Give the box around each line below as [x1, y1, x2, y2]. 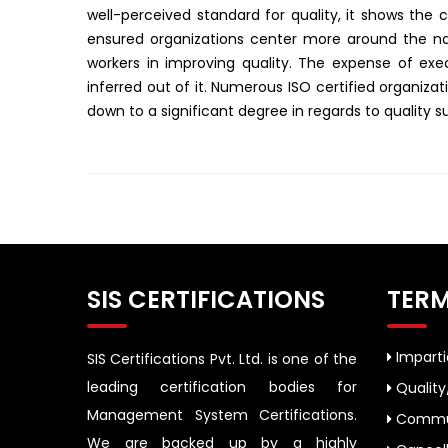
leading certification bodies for [87, 377, 357, 397]
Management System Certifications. [87, 405, 357, 425]
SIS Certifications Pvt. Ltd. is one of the [87, 349, 357, 369]
